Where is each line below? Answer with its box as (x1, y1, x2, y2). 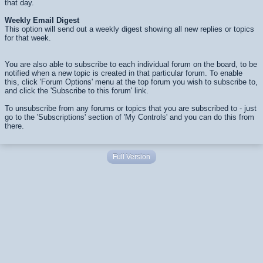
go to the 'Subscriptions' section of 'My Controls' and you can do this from (5, 113, 254, 122)
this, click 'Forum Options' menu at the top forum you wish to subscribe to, (5, 77, 258, 86)
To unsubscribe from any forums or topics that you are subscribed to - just (5, 104, 257, 113)
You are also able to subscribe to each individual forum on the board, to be (5, 60, 257, 69)
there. (5, 122, 24, 130)
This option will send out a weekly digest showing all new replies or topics (5, 25, 254, 33)
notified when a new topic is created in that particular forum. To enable (5, 69, 242, 77)
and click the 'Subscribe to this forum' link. (5, 86, 149, 95)
